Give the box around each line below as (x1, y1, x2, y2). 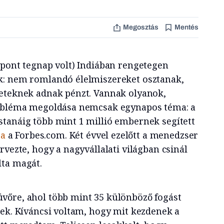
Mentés (174, 23, 198, 31)
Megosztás (122, 23, 158, 31)
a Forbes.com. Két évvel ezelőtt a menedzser (5, 128, 198, 141)
